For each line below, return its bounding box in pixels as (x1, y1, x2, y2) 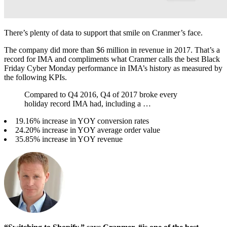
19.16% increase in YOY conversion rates (15, 117, 149, 126)
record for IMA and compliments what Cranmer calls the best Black (4, 55, 220, 64)
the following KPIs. (4, 73, 67, 82)
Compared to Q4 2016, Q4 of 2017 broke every (24, 90, 177, 99)
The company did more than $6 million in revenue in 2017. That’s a (4, 46, 220, 55)
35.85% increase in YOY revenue (15, 135, 123, 144)
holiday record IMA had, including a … (24, 99, 151, 108)
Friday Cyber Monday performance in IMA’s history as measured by (4, 64, 222, 73)
